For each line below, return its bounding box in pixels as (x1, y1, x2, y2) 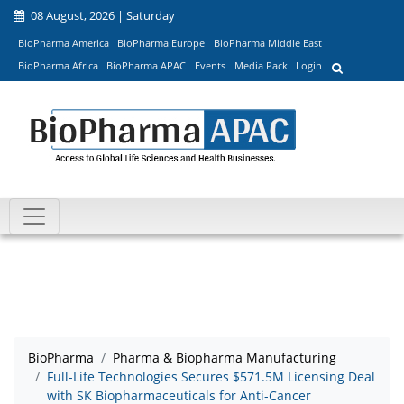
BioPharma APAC (106, 59, 187, 73)
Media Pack (234, 59, 288, 73)
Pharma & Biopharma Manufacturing (113, 349, 336, 367)
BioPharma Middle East (213, 35, 322, 50)
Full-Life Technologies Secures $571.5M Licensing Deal (47, 368, 375, 386)
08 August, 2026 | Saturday (28, 7, 175, 23)
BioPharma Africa (17, 59, 98, 73)
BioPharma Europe (117, 35, 206, 50)
